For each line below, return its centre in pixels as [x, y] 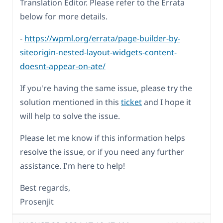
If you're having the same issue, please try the [106, 88]
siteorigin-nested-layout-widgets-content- [98, 53]
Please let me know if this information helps [103, 138]
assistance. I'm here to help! [72, 166]
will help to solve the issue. [70, 116]
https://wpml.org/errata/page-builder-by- [102, 39]
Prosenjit [37, 202]
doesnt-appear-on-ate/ [63, 66]
